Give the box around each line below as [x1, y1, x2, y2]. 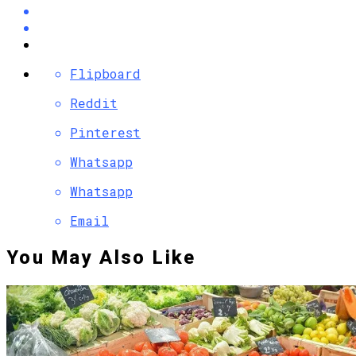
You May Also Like [6, 246, 196, 269]
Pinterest [70, 124, 141, 141]
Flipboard [70, 65, 141, 83]
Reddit [70, 95, 118, 112]
